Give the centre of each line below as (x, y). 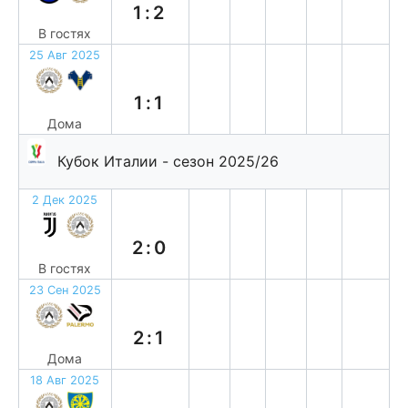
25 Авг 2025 (65, 55)
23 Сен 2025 (65, 290)
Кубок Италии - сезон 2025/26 (168, 161)
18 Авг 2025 (65, 380)
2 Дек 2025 (65, 200)
